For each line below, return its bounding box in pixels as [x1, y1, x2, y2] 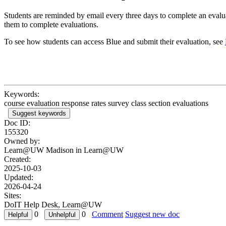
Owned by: [4, 136, 40, 145]
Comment [92, 209, 123, 218]
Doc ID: [4, 118, 30, 127]
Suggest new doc [125, 209, 180, 218]
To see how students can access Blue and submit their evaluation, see [4, 37, 225, 46]
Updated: [4, 173, 33, 182]
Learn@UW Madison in [4, 145, 84, 154]
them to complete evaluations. [4, 20, 98, 29]
